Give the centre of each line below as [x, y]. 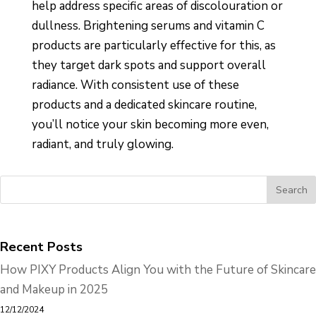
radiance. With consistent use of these [135, 85]
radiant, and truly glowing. [102, 145]
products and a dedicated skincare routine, [144, 105]
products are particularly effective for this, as [153, 46]
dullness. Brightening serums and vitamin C [148, 26]
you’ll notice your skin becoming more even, [150, 125]
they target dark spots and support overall [148, 66]
